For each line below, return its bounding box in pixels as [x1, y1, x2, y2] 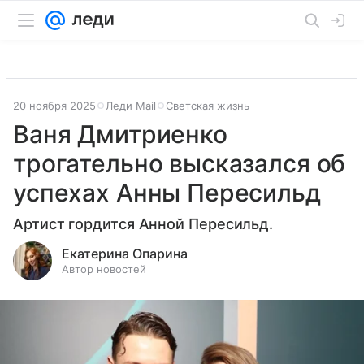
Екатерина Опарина [62, 245, 188, 262]
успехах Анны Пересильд [13, 178, 321, 207]
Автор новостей [62, 262, 146, 275]
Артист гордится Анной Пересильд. [13, 215, 274, 232]
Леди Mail [106, 99, 156, 112]
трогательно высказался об [13, 149, 346, 178]
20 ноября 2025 [13, 99, 96, 112]
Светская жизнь [166, 99, 249, 112]
